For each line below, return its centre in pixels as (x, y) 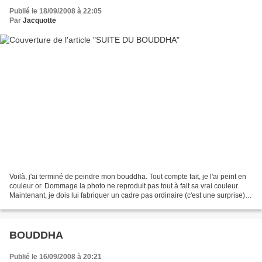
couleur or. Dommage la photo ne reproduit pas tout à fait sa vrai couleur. (124, 186)
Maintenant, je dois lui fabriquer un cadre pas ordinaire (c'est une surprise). (128, 196)
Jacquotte (39, 20)
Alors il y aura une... (41, 205)
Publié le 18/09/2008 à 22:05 (56, 11)
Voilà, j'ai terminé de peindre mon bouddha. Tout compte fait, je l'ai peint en (128, 177)
